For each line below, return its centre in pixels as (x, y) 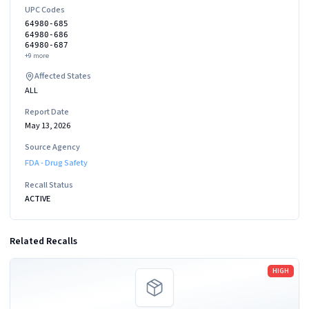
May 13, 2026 (48, 126)
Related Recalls (43, 241)
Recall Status (49, 185)
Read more (32, 265)
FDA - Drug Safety (56, 162)
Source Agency (52, 147)
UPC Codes (45, 10)
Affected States (63, 76)
